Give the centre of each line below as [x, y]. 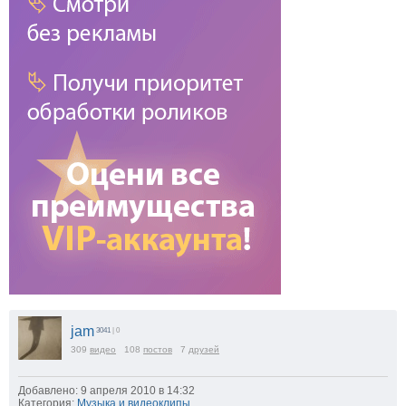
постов [158, 350]
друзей [204, 350]
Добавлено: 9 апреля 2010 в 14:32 [106, 391]
